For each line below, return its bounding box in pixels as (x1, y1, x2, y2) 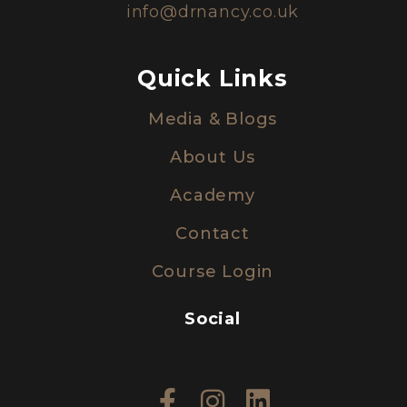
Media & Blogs (147, 109, 278, 129)
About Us (169, 147, 256, 167)
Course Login (151, 262, 274, 282)
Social (184, 309, 241, 329)
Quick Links (137, 65, 288, 92)
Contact (175, 223, 250, 243)
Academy (170, 185, 255, 205)
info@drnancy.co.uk (125, 2, 300, 22)
